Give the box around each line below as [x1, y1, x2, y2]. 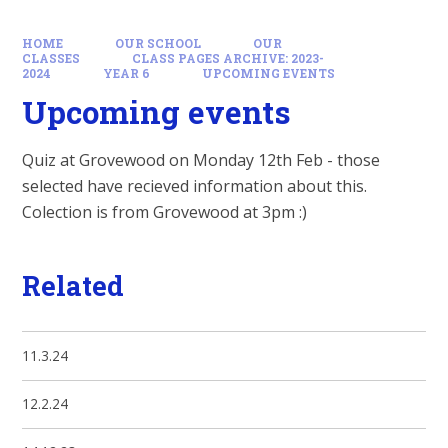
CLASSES [22, 50, 81, 66]
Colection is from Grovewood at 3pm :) [22, 201, 308, 224]
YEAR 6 [103, 65, 150, 81]
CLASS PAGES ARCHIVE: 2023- [132, 50, 324, 66]
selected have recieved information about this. [22, 175, 368, 198]
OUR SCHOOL [115, 35, 201, 51]
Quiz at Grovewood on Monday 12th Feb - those [22, 149, 381, 172]
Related [22, 266, 125, 303]
